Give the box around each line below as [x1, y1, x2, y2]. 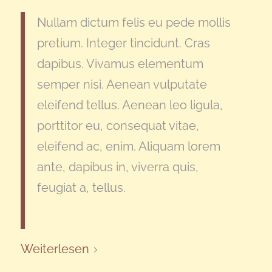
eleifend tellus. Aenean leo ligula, [36, 97, 223, 112]
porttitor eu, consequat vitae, [36, 118, 199, 133]
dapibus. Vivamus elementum [36, 56, 203, 71]
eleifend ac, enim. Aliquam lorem [36, 138, 220, 154]
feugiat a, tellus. [36, 180, 126, 195]
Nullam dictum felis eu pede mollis [36, 15, 231, 30]
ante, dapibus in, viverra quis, [36, 159, 199, 174]
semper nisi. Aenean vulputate [36, 76, 207, 92]
